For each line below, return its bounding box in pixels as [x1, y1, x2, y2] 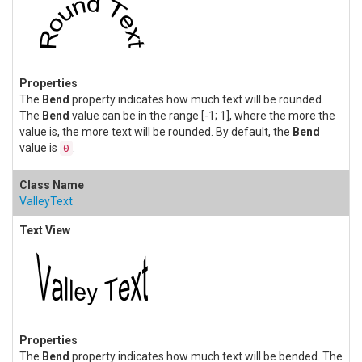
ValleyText [19, 195, 73, 208]
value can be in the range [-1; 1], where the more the [69, 109, 335, 123]
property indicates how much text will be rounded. [69, 93, 324, 107]
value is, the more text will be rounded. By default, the [19, 125, 293, 139]
